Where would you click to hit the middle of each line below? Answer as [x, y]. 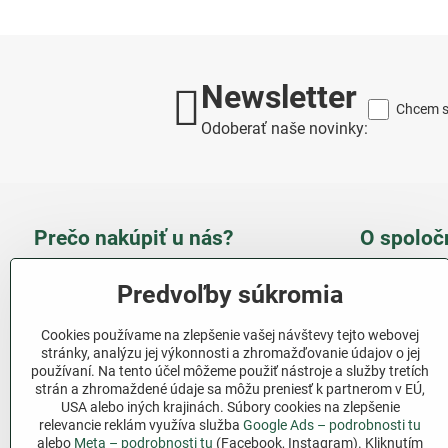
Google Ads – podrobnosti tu [332, 425]
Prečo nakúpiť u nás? [133, 238]
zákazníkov [120, 301]
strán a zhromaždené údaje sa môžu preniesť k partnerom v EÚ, [230, 389]
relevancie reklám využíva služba [141, 425]
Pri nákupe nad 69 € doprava [183, 433]
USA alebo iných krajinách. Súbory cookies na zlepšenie [230, 407]
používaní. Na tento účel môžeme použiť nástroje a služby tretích [230, 371]
